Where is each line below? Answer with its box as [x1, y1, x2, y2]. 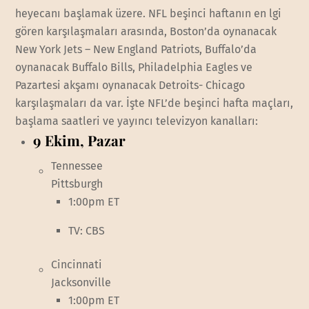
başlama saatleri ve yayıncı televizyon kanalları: [15, 114, 259, 128]
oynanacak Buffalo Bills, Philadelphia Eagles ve [15, 60, 253, 74]
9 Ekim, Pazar [33, 130, 126, 150]
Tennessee [50, 159, 103, 173]
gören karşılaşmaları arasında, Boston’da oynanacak [15, 24, 277, 38]
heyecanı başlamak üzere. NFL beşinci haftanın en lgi [15, 6, 282, 20]
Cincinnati [50, 257, 102, 271]
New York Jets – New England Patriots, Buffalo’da [15, 42, 257, 56]
